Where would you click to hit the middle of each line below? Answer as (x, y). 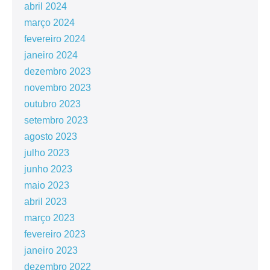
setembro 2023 (56, 121)
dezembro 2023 (58, 72)
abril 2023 (46, 202)
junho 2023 (48, 169)
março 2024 (49, 23)
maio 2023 (47, 186)
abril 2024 (46, 7)
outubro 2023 (52, 104)
